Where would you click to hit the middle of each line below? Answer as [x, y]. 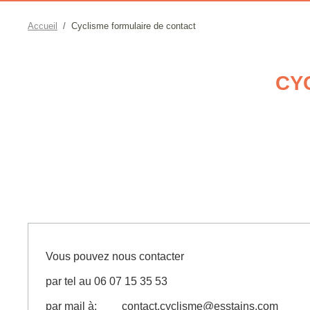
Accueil [43, 26]
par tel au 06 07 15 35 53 [107, 281]
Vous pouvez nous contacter [116, 256]
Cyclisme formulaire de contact [134, 26]
